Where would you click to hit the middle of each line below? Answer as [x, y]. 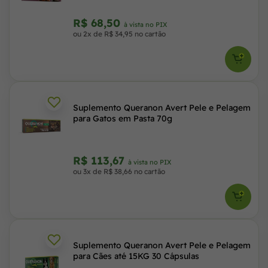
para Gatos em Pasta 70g [123, 118]
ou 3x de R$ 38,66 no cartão [119, 171]
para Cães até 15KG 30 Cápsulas [136, 256]
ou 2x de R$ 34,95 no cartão [119, 34]
